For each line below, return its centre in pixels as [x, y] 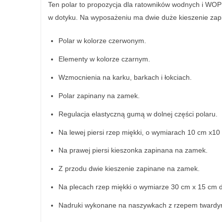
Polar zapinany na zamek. [99, 95]
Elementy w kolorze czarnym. [104, 59]
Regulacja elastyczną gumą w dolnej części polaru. [138, 114]
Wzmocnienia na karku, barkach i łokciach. [125, 77]
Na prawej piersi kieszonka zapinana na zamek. [133, 150]
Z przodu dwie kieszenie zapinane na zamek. [129, 169]
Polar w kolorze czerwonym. [102, 41]
